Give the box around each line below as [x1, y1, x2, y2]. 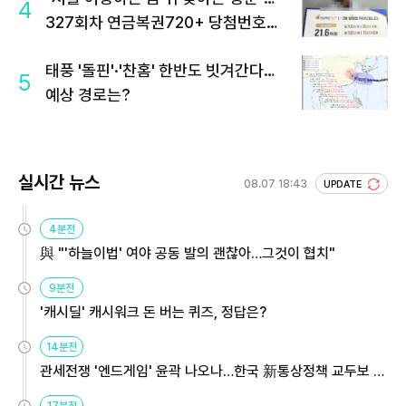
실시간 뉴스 [18, 171, 100, 193]
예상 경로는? [45, 85, 130, 104]
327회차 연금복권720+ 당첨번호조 [45, 13, 281, 32]
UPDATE [324, 179, 364, 190]
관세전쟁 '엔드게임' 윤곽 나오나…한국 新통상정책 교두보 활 [40, 362, 386, 380]
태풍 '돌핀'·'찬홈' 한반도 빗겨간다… [45, 61, 275, 80]
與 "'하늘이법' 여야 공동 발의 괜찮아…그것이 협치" [40, 245, 335, 262]
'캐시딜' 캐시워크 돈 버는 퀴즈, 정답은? [40, 304, 266, 321]
